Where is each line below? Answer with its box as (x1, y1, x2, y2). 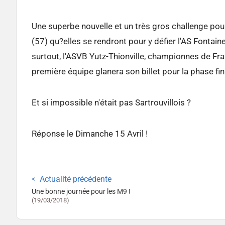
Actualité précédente (40, 174, 111, 184)
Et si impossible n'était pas (32, 97, 135, 107)
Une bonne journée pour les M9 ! (32, 187, 131, 196)
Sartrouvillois (135, 97, 185, 107)
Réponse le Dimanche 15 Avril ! (32, 128, 148, 139)
